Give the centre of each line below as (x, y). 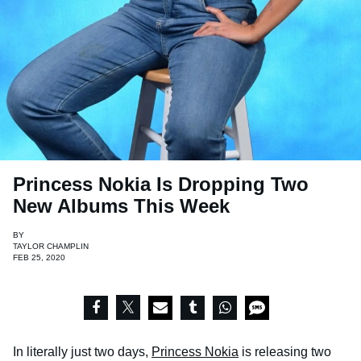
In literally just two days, (82, 352)
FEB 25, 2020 (39, 258)
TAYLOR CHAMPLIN (51, 247)
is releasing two (285, 352)
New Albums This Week (121, 206)
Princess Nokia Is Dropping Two (161, 185)
